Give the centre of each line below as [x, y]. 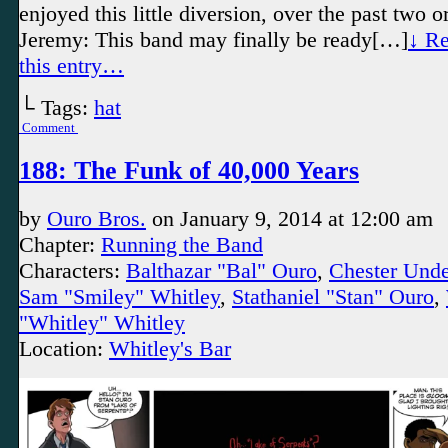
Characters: [72, 271]
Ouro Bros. [96, 219]
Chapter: [60, 245]
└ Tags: [56, 107]
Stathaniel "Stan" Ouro [333, 297]
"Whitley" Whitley [102, 323]
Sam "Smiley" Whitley [119, 297]
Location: [64, 349]
